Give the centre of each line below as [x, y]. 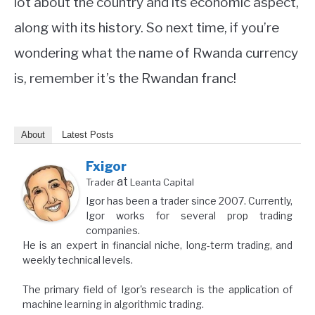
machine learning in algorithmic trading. [113, 304]
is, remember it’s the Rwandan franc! [125, 78]
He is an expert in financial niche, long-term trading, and [157, 245]
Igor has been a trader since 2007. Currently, [189, 200]
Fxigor [106, 166]
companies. [113, 230]
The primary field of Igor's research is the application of [157, 289]
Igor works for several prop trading [189, 215]
